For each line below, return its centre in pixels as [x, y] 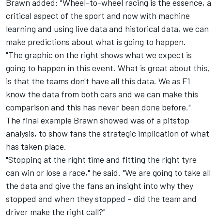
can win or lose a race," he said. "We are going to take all [108, 173]
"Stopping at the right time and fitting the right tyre [101, 160]
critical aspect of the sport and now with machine [98, 16]
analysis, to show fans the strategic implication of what [108, 133]
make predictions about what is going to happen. [96, 42]
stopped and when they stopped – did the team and [101, 199]
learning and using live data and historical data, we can [107, 29]
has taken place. [36, 147]
